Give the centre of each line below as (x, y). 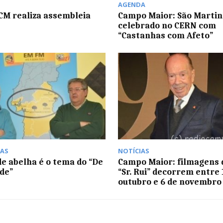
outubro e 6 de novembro (169, 182)
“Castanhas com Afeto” (165, 35)
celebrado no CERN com (167, 25)
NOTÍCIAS (133, 151)
